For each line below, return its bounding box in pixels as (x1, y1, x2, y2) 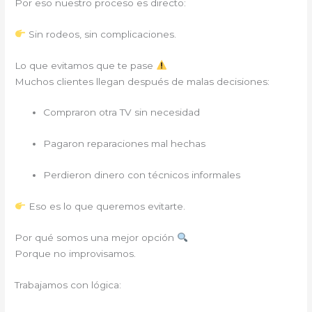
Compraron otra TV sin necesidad (43, 107, 201, 118)
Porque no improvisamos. (15, 247, 136, 259)
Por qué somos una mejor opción (15, 231, 178, 243)
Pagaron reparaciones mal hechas (43, 138, 206, 150)
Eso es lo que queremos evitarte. (25, 201, 185, 212)
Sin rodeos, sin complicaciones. (25, 28, 176, 40)
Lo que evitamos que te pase (15, 59, 157, 71)
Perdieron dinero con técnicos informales (43, 169, 241, 181)
